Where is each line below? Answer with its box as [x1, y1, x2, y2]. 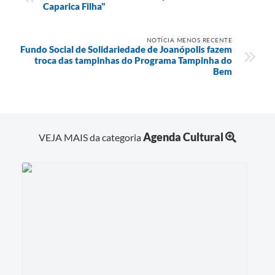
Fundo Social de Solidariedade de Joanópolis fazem [20, 43, 232, 55]
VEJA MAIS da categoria [39, 131, 143, 143]
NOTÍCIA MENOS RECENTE [146, 36, 232, 44]
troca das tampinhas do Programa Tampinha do [34, 54, 232, 66]
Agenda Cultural [143, 130, 223, 144]
